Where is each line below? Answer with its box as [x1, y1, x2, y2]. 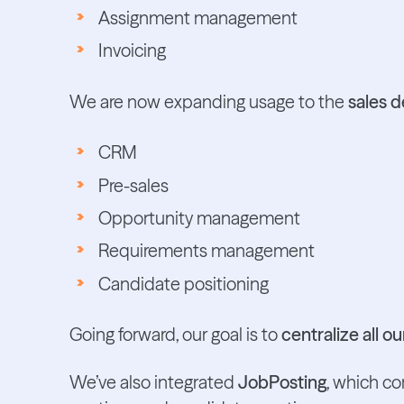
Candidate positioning [97, 272, 269, 295]
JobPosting [237, 371, 326, 393]
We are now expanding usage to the [69, 90, 348, 113]
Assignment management [97, 6, 298, 29]
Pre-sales [97, 174, 169, 197]
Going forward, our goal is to [69, 324, 281, 346]
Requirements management [97, 240, 315, 262]
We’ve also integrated [69, 371, 238, 393]
